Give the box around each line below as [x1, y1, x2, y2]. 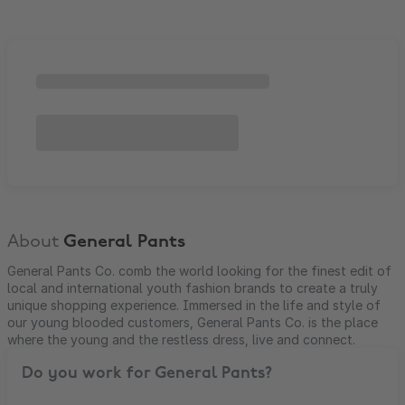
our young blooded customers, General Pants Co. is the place [7, 315, 378, 330]
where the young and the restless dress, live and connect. [7, 332, 355, 347]
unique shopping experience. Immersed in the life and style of [7, 297, 381, 313]
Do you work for [22, 365, 155, 382]
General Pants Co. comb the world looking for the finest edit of [7, 263, 391, 278]
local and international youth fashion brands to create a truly [7, 280, 378, 296]
